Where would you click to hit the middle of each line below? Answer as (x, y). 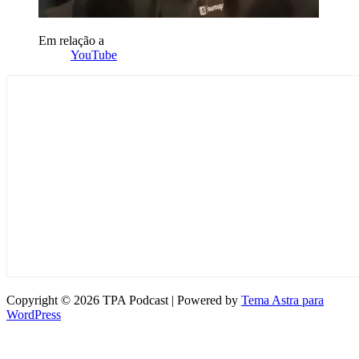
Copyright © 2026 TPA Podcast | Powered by (124, 300)
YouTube (94, 54)
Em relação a (71, 40)
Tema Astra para (282, 300)
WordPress (34, 314)
